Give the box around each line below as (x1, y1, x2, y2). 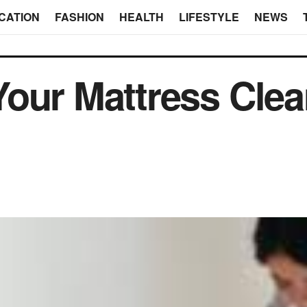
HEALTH (119, 9, 164, 25)
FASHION (54, 9, 104, 25)
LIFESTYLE (178, 9, 239, 25)
